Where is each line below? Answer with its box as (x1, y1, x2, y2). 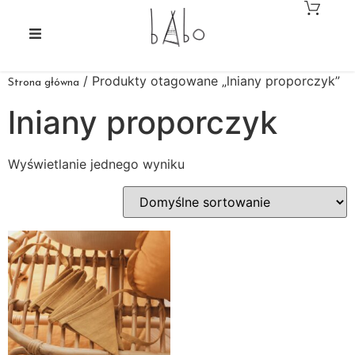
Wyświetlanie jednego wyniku (8, 156, 185, 172)
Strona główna (8, 77, 79, 89)
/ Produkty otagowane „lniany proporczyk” (79, 73, 340, 89)
